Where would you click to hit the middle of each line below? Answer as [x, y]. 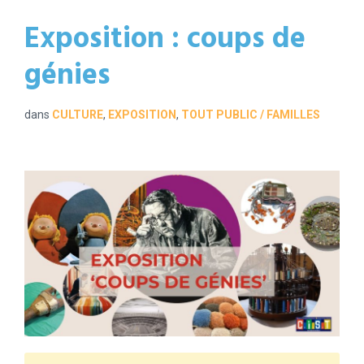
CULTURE [78, 115]
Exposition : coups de [165, 40]
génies [67, 77]
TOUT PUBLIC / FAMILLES [251, 115]
